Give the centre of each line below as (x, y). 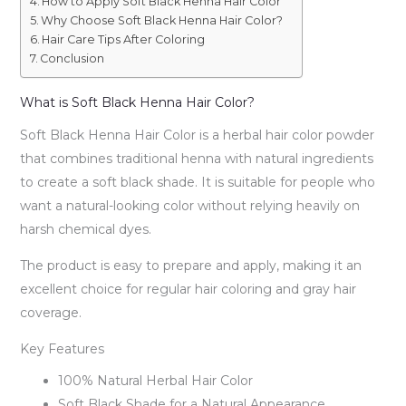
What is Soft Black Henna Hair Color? (137, 102)
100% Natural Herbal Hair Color (155, 381)
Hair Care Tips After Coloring (124, 39)
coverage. (50, 312)
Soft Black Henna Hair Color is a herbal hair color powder (197, 135)
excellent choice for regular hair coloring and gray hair (188, 289)
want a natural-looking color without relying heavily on (189, 205)
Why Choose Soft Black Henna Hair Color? (162, 20)
